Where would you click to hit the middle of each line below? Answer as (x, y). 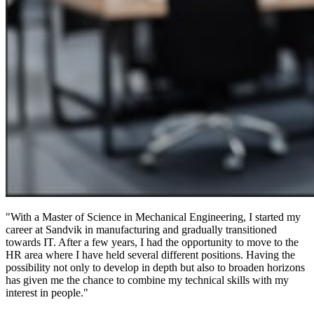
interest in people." (47, 292)
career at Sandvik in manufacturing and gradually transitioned (141, 229)
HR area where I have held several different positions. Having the (150, 254)
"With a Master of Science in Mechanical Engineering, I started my (153, 217)
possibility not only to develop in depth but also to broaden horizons (155, 267)
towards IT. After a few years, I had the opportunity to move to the (152, 242)
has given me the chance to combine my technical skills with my (147, 280)
